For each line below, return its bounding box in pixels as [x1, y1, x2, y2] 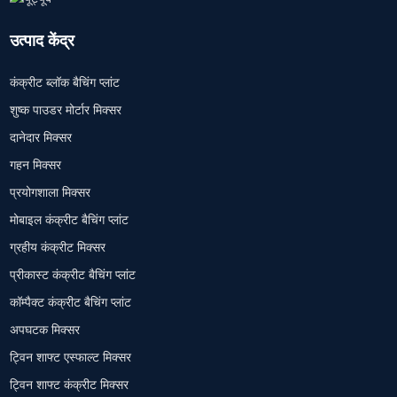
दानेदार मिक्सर [10, 129, 73, 145]
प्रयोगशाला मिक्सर [10, 184, 91, 200]
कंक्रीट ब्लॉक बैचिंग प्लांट [10, 74, 121, 90]
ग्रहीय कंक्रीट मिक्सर [10, 239, 106, 255]
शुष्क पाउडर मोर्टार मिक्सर [10, 102, 122, 118]
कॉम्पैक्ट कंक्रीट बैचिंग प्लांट [10, 294, 132, 310]
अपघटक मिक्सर [10, 322, 81, 338]
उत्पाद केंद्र [10, 31, 75, 51]
